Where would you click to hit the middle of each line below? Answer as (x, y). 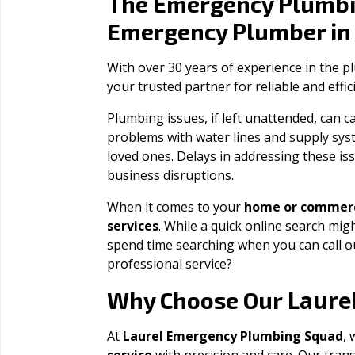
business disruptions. (170, 175)
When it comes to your (176, 207)
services (133, 226)
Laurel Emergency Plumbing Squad (233, 336)
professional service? (170, 264)
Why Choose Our (197, 300)
